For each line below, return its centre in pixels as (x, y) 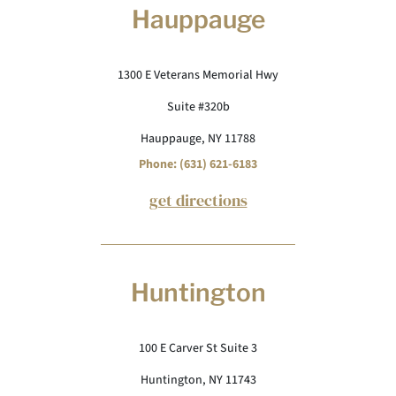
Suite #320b (198, 107)
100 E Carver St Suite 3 (198, 348)
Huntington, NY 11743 (198, 380)
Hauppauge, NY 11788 (198, 139)
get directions (198, 200)
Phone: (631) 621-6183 (198, 164)
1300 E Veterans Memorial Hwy (198, 75)
